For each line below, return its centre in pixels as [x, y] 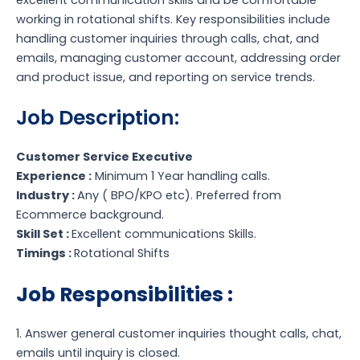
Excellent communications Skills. [164, 234]
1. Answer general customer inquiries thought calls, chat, [179, 333]
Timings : [45, 254]
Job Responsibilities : [127, 294]
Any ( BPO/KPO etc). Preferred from [179, 196]
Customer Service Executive [104, 157]
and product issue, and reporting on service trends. [166, 77]
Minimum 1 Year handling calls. [181, 176]
